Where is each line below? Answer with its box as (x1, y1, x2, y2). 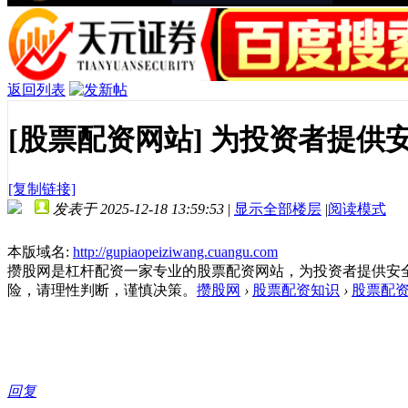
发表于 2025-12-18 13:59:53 (53, 200, 224, 217)
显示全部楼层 (234, 200, 321, 217)
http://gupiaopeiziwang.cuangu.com (73, 243, 278, 260)
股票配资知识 (252, 281, 340, 298)
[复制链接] (8, 180, 76, 197)
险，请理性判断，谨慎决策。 (7, 281, 197, 298)
